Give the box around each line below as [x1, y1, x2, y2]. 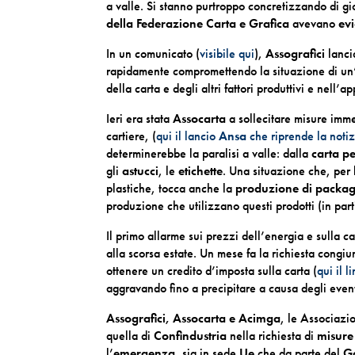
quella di [106, 327, 155, 344]
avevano [289, 15, 339, 32]
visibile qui [200, 45, 255, 62]
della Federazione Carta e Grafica [106, 15, 290, 32]
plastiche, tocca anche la [106, 180, 236, 197]
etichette [178, 162, 223, 179]
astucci [122, 162, 159, 179]
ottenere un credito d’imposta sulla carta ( [106, 262, 318, 279]
